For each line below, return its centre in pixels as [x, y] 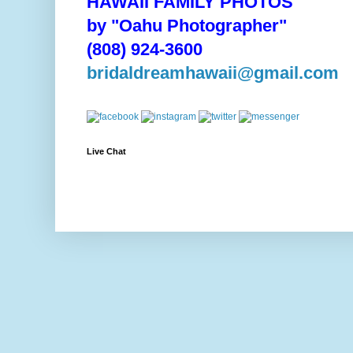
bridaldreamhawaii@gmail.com [213, 73]
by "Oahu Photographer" [187, 26]
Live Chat [106, 151]
